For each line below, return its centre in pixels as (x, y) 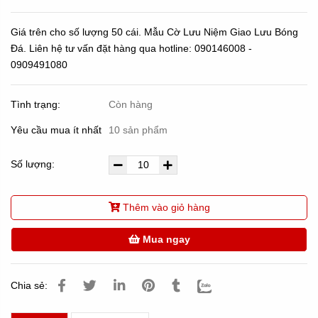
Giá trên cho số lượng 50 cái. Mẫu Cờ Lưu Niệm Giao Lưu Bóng (154, 32)
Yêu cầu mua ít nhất (57, 130)
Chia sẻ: (29, 286)
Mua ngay (165, 240)
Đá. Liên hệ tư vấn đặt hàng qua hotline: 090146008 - (131, 49)
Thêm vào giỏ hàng (166, 208)
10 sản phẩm (138, 130)
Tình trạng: (37, 105)
